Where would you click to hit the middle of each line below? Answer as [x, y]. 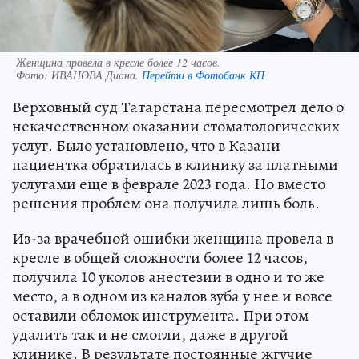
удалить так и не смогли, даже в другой [150, 335]
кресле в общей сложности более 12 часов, [160, 258]
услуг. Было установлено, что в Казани [146, 145]
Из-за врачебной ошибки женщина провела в [173, 238]
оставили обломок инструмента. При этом [160, 315]
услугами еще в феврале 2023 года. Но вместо [169, 184]
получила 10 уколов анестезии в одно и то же [168, 277]
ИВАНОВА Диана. [97, 75]
